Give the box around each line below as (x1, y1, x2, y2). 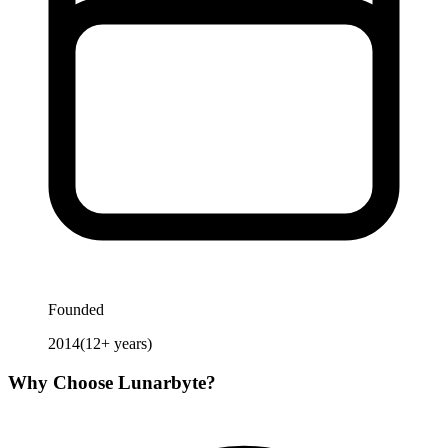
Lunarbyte (118, 371, 206, 393)
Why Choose (8, 371, 118, 393)
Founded (48, 301, 104, 319)
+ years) (101, 335, 152, 353)
